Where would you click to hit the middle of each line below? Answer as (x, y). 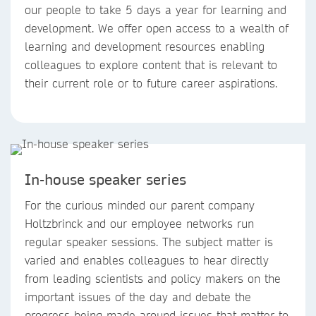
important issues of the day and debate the (138, 297)
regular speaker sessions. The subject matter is (149, 242)
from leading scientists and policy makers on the (153, 278)
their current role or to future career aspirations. (151, 83)
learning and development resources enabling (145, 46)
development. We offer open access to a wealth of (157, 28)
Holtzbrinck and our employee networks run (139, 223)
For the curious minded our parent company (140, 205)
